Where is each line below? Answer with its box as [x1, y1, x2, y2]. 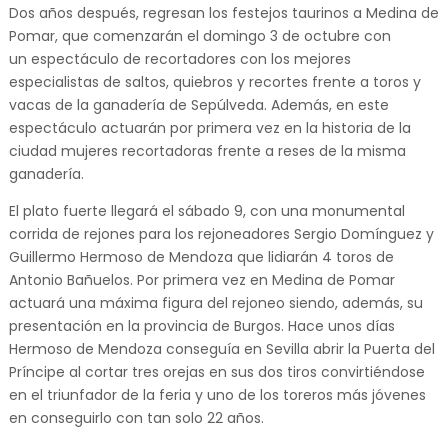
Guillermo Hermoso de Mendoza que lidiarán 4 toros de [8, 246, 394, 267]
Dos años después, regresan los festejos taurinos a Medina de [8, 2, 439, 23]
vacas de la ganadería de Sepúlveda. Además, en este [8, 94, 389, 115]
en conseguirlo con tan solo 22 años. [8, 407, 264, 428]
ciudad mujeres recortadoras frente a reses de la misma [8, 140, 406, 161]
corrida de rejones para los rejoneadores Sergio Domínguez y [8, 223, 434, 244]
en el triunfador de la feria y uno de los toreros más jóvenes [8, 384, 426, 405]
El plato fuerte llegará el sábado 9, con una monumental [8, 200, 405, 221]
